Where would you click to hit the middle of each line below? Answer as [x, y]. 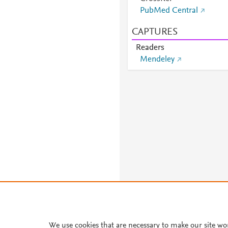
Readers [150, 48]
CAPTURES [154, 32]
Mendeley [157, 60]
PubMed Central [169, 11]
